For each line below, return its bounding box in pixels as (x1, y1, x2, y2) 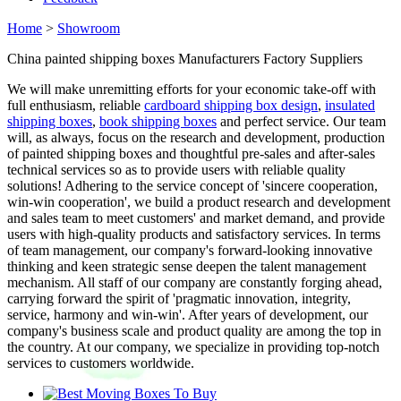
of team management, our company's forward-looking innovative (7, 243, 372, 258)
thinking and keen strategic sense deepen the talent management (7, 259, 366, 274)
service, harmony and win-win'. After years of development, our (7, 307, 368, 322)
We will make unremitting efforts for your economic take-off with (7, 81, 376, 97)
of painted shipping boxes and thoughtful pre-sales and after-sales (7, 146, 375, 161)
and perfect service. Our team (217, 114, 386, 129)
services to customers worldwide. (7, 355, 194, 371)
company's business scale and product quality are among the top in (7, 323, 381, 338)
